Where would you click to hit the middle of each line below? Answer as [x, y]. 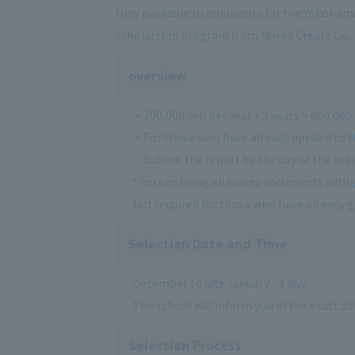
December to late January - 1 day [219, 283]
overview [157, 76]
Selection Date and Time [207, 244]
